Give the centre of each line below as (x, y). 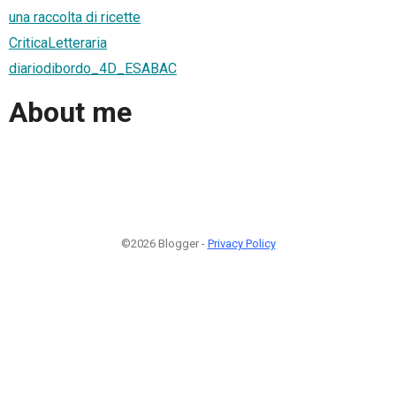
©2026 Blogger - (164, 243)
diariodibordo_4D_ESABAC (93, 68)
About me (70, 113)
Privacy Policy (241, 243)
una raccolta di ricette (75, 17)
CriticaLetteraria (58, 42)
